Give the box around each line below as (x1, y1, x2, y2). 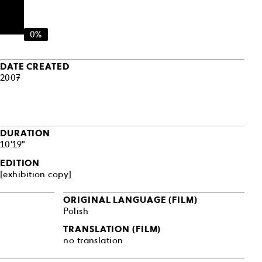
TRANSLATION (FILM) (63, 224, 161, 235)
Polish (63, 205, 88, 216)
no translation (63, 235, 123, 246)
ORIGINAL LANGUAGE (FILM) (63, 194, 198, 205)
